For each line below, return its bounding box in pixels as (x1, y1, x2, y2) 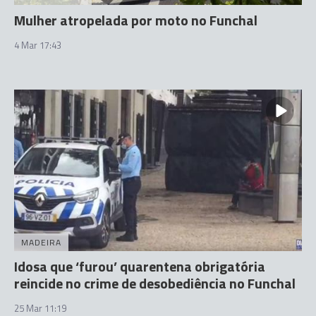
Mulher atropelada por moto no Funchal (14, 8, 257, 31)
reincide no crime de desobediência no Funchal (14, 272, 296, 294)
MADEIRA (21, 236, 61, 249)
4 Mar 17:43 (14, 37, 61, 52)
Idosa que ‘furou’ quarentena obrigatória (14, 255, 265, 277)
